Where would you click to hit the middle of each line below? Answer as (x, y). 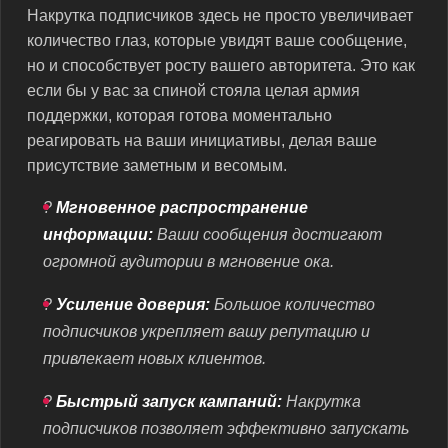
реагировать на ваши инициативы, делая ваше (202, 140)
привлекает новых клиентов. (154, 358)
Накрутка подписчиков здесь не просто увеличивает (220, 15)
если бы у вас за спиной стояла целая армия (193, 90)
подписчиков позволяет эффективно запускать (226, 428)
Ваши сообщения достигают (267, 234)
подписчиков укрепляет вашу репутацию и (206, 331)
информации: (98, 234)
